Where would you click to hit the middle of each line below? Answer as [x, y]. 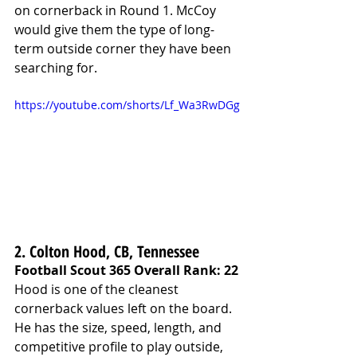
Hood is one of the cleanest [98, 289]
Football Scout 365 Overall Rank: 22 [126, 270]
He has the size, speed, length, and [120, 327]
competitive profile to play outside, [120, 346]
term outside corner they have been [124, 49]
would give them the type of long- [114, 30]
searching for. [56, 68]
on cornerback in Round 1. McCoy [117, 11]
